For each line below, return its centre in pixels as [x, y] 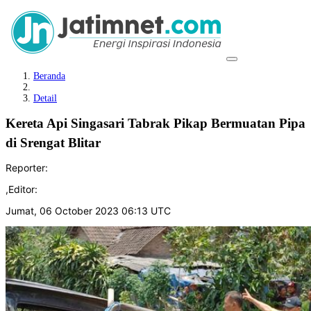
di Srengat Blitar [53, 143]
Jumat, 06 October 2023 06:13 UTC [88, 210]
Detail [45, 98]
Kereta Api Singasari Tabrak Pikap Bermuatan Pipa [155, 123]
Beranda [49, 76]
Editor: [23, 189]
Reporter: [27, 167]
